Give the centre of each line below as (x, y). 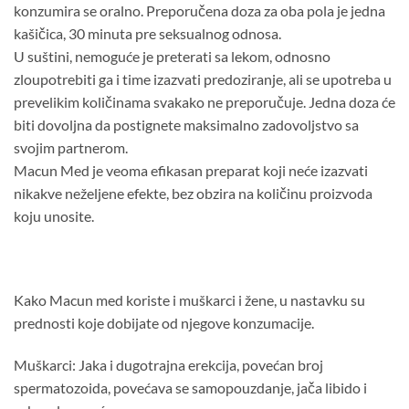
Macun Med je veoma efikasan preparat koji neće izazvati (191, 171)
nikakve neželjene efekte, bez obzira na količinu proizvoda (193, 194)
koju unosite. (54, 216)
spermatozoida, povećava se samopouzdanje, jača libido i (190, 387)
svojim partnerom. (71, 148)
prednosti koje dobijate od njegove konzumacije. (164, 323)
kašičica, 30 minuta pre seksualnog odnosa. (147, 34)
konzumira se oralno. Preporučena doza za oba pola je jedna (199, 11)
